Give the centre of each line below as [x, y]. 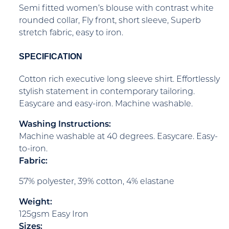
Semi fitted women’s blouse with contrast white [116, 9]
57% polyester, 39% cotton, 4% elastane [97, 182]
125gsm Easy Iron [54, 214]
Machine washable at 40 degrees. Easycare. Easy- [118, 137]
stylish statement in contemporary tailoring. [107, 92]
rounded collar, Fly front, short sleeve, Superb [110, 21]
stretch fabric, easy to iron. [71, 33]
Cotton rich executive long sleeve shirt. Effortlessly [119, 79]
